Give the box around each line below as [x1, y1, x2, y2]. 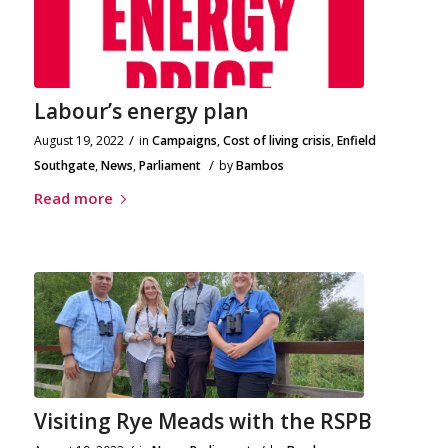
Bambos [235, 156, 284, 174]
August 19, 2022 [33, 131, 124, 149]
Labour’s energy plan [33, 96, 249, 125]
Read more [33, 187, 113, 208]
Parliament [138, 156, 201, 174]
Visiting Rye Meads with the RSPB [33, 406, 372, 435]
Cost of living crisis [222, 131, 331, 149]
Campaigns [151, 131, 217, 149]
